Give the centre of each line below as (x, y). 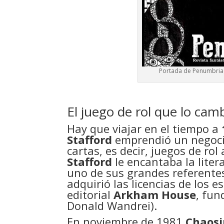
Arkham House (155, 194)
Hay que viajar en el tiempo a (144, 128)
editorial (90, 194)
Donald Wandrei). (112, 205)
